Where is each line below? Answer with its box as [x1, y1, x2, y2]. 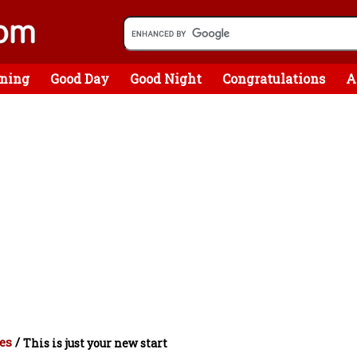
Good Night [130, 70, 202, 87]
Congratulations [222, 70, 325, 87]
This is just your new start [23, 335, 167, 351]
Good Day [50, 70, 109, 87]
